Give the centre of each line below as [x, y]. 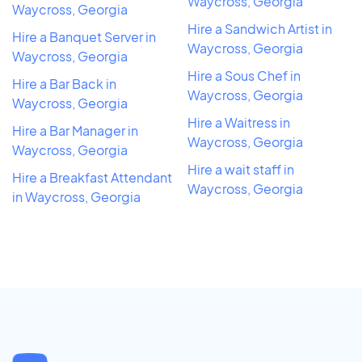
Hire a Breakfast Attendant [92, 177]
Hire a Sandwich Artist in [260, 28]
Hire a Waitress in [239, 122]
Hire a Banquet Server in [84, 36]
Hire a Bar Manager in [75, 130]
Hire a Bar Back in [64, 83]
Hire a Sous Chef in [244, 75]
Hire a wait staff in [241, 169]
